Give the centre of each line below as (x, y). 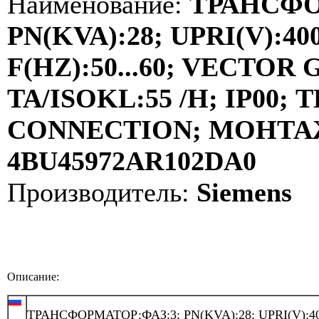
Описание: (33, 276)
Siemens (241, 192)
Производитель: (98, 192)
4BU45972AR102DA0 (132, 161)
